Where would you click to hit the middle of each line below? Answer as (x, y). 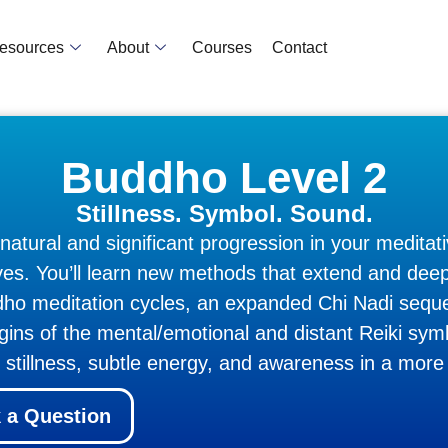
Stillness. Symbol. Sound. (224, 213)
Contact (300, 47)
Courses (222, 47)
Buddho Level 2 (224, 177)
